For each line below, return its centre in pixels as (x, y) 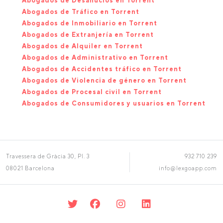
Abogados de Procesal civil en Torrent (92, 92)
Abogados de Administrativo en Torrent (95, 57)
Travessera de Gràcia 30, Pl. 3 (48, 156)
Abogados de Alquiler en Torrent (82, 46)
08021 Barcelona (30, 168)
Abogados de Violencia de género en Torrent (104, 80)
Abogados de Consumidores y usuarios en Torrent (114, 103)
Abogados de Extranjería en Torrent (88, 35)
